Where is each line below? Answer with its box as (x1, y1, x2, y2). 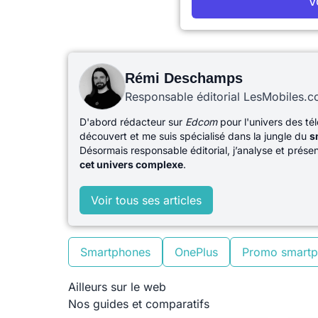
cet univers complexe (79, 158, 183, 170)
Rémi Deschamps (125, 70, 243, 86)
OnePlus (175, 245, 218, 259)
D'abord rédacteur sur (79, 116, 185, 128)
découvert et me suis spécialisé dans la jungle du (79, 130, 309, 142)
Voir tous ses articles (91, 193, 202, 207)
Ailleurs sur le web (68, 280, 166, 294)
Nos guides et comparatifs (68, 297, 209, 311)
